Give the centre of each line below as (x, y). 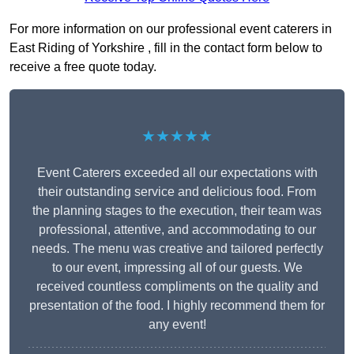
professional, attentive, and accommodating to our (177, 230)
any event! (177, 325)
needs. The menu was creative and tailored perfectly (177, 249)
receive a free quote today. (83, 67)
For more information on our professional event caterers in (171, 29)
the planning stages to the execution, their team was (177, 211)
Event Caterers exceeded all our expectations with (177, 173)
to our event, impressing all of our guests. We (177, 268)
